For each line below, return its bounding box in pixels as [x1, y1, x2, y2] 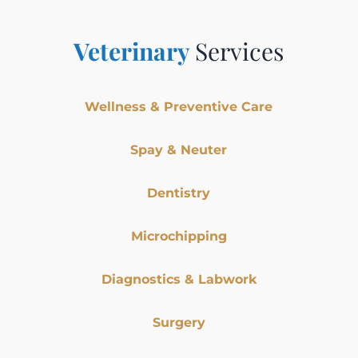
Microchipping [130, 229, 227, 245]
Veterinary [74, 35, 196, 68]
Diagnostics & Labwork [101, 272, 257, 288]
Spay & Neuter [130, 142, 228, 158]
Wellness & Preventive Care [85, 99, 273, 115]
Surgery [152, 315, 205, 331]
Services [195, 35, 284, 68]
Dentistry [147, 185, 211, 201]
